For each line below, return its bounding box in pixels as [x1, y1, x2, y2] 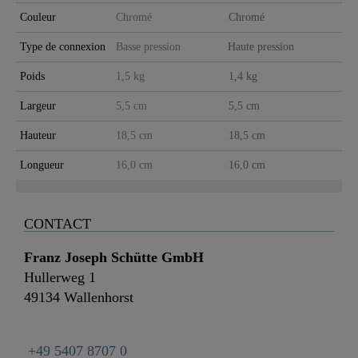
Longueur [20, 158, 64, 171]
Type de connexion [20, 40, 105, 53]
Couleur [20, 10, 56, 23]
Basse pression [116, 40, 181, 53]
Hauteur [20, 129, 56, 141]
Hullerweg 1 [24, 268, 96, 285]
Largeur [20, 99, 56, 112]
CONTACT [24, 215, 91, 232]
